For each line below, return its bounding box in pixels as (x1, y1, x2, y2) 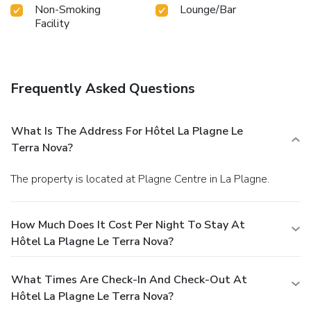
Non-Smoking (35, 2, 101, 18)
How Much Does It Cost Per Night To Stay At (11, 217, 245, 233)
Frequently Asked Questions (10, 79, 195, 99)
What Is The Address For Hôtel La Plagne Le (11, 124, 243, 140)
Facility (35, 16, 69, 32)
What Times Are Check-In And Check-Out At (11, 272, 247, 288)
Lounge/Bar (180, 2, 236, 18)
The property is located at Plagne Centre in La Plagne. (17, 171, 269, 187)
